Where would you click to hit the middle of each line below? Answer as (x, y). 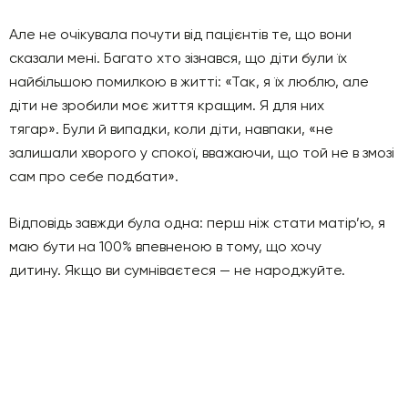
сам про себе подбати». (94, 176)
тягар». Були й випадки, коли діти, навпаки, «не (171, 128)
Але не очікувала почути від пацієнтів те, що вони (180, 34)
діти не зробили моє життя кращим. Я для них (167, 105)
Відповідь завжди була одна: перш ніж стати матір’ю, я (197, 222)
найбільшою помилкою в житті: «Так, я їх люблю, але (189, 81)
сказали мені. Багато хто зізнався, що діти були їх (178, 57)
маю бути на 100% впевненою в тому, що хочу (165, 246)
